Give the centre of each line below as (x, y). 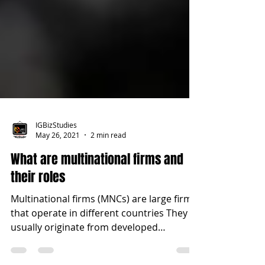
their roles (38, 209)
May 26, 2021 (58, 167)
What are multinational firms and (97, 192)
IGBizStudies (56, 157)
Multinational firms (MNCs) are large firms (104, 231)
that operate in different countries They (99, 245)
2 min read (108, 167)
